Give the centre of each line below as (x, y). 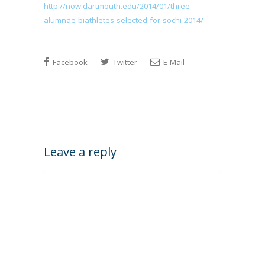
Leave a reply (80, 152)
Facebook (69, 62)
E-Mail (173, 62)
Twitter (124, 62)
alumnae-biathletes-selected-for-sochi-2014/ (124, 20)
